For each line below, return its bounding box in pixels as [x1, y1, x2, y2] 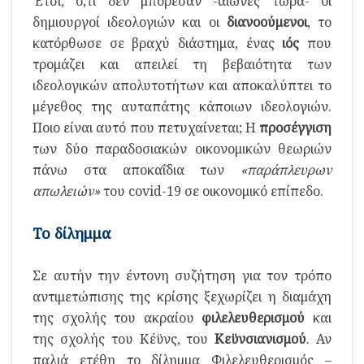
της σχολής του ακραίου [32, 308, 202, 327]
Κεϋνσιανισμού [214, 329, 307, 348]
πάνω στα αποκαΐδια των [32, 160, 240, 179]
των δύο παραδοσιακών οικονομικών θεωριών [32, 139, 331, 158]
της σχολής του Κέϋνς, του [32, 329, 215, 348]
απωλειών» [32, 181, 100, 200]
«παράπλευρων [240, 160, 331, 179]
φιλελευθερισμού [201, 308, 305, 327]
